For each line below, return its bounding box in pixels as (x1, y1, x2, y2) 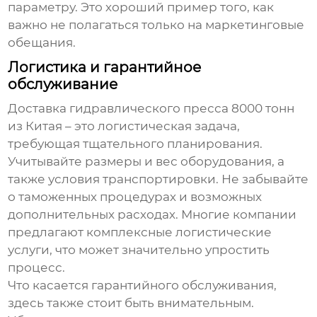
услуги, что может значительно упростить (8, 243, 270, 258)
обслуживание (8, 76, 118, 93)
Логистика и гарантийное (8, 59, 202, 76)
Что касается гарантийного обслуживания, (8, 278, 277, 293)
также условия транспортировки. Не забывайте (8, 172, 309, 187)
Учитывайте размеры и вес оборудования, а (8, 154, 285, 169)
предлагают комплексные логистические (8, 225, 272, 240)
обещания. (8, 35, 76, 50)
